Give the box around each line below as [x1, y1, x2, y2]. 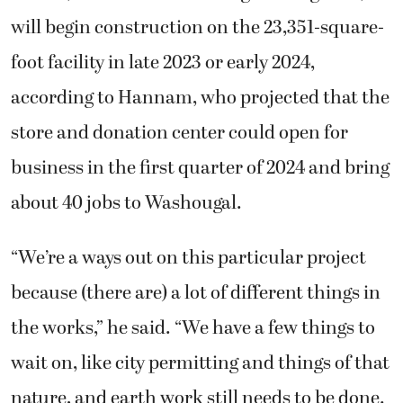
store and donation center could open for [11, 118, 348, 148]
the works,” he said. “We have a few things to [11, 314, 375, 344]
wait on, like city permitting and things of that [11, 349, 390, 379]
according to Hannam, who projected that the [11, 83, 390, 112]
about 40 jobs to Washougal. [11, 188, 242, 218]
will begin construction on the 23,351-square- [11, 13, 384, 42]
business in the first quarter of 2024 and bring [11, 153, 390, 183]
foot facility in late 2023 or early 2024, [11, 48, 315, 77]
